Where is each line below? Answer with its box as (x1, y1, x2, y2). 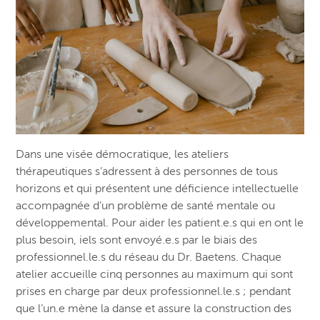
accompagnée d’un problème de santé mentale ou (16, 199, 276, 213)
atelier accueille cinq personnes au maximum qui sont (16, 268, 294, 281)
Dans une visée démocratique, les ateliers (16, 148, 229, 161)
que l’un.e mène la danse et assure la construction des (16, 302, 292, 316)
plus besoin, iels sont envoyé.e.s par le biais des (16, 234, 258, 247)
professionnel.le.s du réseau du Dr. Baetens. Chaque (16, 251, 282, 264)
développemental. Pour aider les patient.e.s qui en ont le (16, 216, 304, 230)
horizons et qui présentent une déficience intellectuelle (16, 182, 299, 196)
